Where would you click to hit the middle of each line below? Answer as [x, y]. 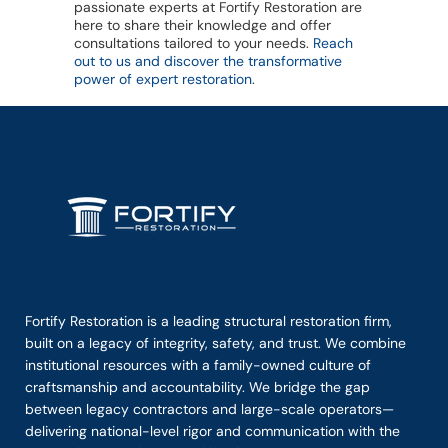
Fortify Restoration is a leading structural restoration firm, [208, 320]
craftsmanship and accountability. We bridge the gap [197, 386]
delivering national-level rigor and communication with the [212, 430]
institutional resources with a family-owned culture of [198, 364]
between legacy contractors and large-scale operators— [209, 408]
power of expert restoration [163, 78]
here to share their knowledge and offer [202, 24]
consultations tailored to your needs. [193, 42]
